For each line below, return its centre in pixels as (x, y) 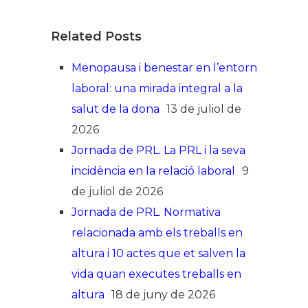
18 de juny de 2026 (163, 295)
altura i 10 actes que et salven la (158, 254)
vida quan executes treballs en (156, 274)
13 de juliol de (204, 109)
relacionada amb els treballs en (157, 233)
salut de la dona (115, 109)
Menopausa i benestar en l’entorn (164, 68)
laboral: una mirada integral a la (157, 89)
